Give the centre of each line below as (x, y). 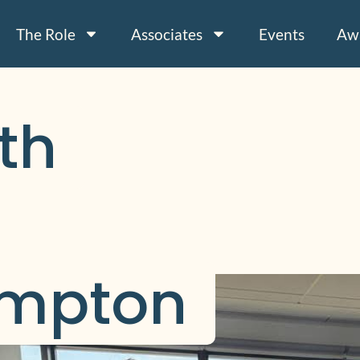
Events (281, 34)
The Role (46, 34)
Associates (167, 34)
